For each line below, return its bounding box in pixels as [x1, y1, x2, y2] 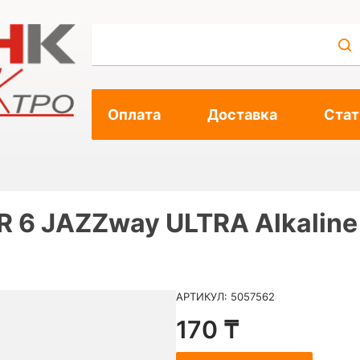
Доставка [207, 106, 277, 123]
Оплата [108, 106, 161, 123]
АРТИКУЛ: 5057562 [176, 290, 275, 303]
